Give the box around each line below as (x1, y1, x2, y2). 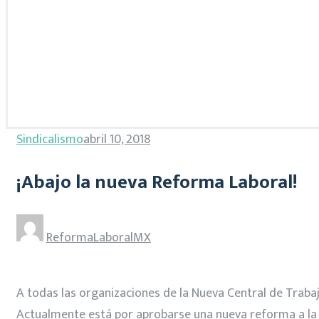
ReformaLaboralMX (46, 226, 151, 249)
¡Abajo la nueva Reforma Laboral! (16, 166, 298, 199)
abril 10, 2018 (83, 129, 150, 150)
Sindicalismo (16, 129, 83, 150)
